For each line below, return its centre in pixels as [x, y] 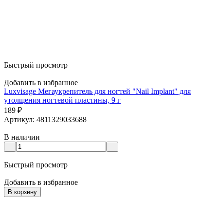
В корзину [22, 192]
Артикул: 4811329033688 [45, 119]
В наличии [22, 137]
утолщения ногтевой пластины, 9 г [62, 100]
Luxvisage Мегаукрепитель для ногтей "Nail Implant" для [97, 91]
